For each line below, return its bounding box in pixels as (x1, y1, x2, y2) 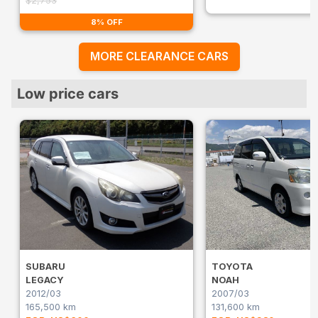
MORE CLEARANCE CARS (89, 49, 229, 64)
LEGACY (26, 274, 64, 285)
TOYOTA (212, 261, 253, 272)
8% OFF (90, 16, 123, 27)
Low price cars (17, 84, 119, 102)
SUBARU (26, 261, 65, 272)
